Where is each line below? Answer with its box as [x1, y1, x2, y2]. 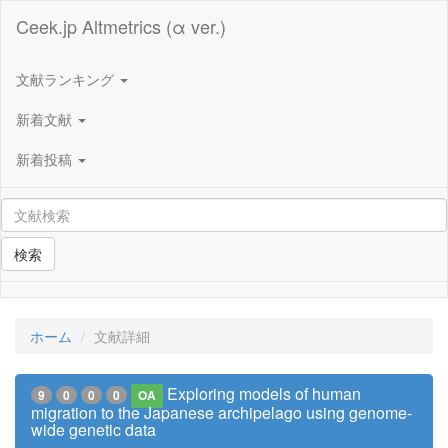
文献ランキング [16, 68, 118, 89]
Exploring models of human [167, 382, 362, 405]
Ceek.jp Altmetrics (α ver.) [16, 13, 226, 39]
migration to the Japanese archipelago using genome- [31, 401, 412, 424]
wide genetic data [31, 418, 156, 441]
